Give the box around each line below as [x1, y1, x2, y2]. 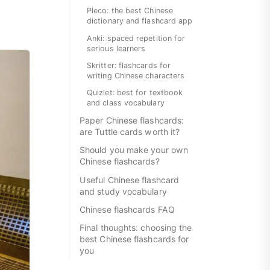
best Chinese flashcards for [80, 233, 189, 244]
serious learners [87, 43, 146, 53]
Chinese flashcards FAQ [80, 204, 175, 215]
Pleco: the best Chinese [87, 6, 173, 16]
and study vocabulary [80, 186, 167, 196]
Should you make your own [80, 145, 189, 155]
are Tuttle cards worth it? [80, 127, 180, 137]
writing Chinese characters [87, 71, 185, 80]
